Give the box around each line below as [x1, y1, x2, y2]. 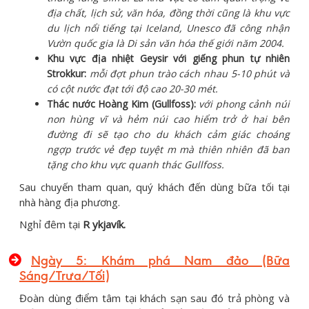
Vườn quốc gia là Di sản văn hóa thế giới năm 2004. [47, 36, 284, 50]
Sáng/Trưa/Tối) [19, 267, 110, 283]
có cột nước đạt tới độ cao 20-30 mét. [47, 81, 218, 95]
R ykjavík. [83, 217, 128, 231]
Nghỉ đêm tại [19, 217, 83, 231]
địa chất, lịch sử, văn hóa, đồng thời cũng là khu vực [47, 6, 290, 19]
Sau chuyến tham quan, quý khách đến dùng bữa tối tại [19, 179, 290, 194]
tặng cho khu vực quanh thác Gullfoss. [47, 157, 224, 171]
